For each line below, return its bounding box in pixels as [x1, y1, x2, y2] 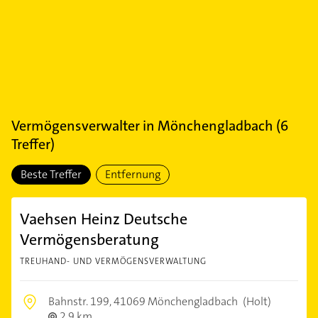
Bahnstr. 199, [48, 294, 114, 309]
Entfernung [105, 167, 160, 182]
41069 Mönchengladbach [114, 294, 238, 309]
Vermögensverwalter [11, 116, 140, 135]
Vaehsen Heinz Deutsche [20, 209, 187, 229]
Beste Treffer [21, 167, 82, 182]
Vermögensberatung [20, 229, 159, 250]
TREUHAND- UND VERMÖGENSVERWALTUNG [20, 256, 207, 267]
